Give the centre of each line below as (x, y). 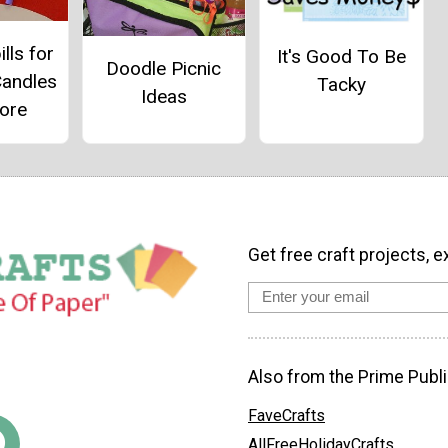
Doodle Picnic (164, 69)
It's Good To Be (341, 56)
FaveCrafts (286, 415)
